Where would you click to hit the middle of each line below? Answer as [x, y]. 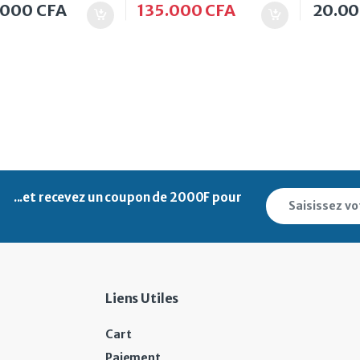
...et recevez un [59, 197]
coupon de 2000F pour [173, 197]
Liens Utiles [142, 298]
